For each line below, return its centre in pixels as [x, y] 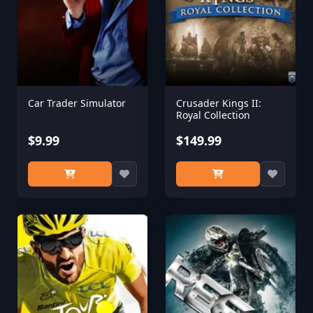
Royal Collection [213, 115]
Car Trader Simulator [77, 103]
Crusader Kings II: [219, 103]
